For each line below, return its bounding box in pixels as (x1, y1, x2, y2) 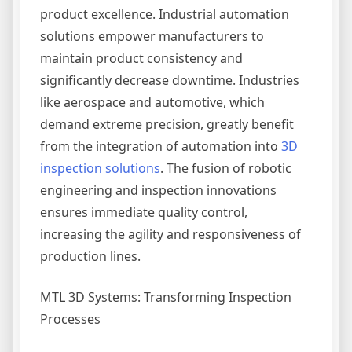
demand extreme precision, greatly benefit (40, 115, 294, 133)
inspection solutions (40, 159, 160, 177)
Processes (40, 310, 101, 328)
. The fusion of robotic (160, 159, 291, 177)
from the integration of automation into (40, 137, 281, 155)
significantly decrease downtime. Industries (40, 71, 299, 89)
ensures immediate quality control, (40, 203, 247, 221)
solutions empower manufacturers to (40, 27, 264, 45)
